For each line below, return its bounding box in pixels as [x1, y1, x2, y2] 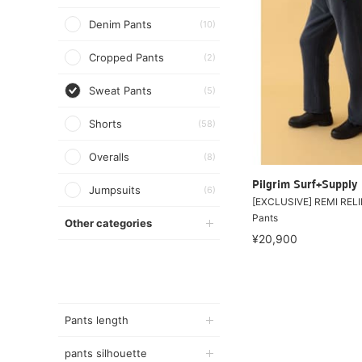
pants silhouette [65, 347, 147, 360]
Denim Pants [89, 18, 152, 31]
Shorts [89, 117, 122, 130]
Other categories [65, 217, 152, 229]
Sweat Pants [89, 84, 152, 97]
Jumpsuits [89, 183, 141, 196]
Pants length [65, 314, 128, 326]
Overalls [89, 150, 129, 163]
